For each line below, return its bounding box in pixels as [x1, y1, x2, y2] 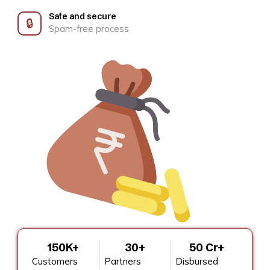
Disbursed [175, 255, 219, 267]
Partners [104, 255, 141, 267]
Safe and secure [49, 11, 116, 22]
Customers [31, 255, 78, 267]
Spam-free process [49, 23, 129, 34]
